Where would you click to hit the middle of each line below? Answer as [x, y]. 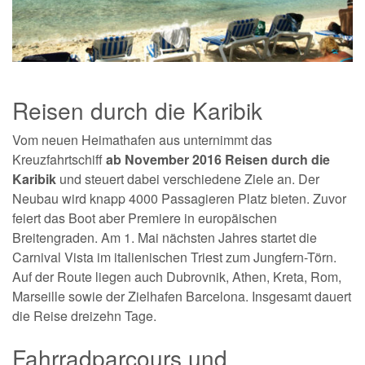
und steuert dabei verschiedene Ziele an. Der [188, 178]
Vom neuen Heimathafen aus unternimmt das [142, 139]
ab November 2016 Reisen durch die [218, 159]
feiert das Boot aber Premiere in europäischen [145, 218]
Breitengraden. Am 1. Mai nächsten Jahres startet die [165, 237]
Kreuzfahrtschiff [59, 159]
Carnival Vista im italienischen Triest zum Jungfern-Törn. [174, 257]
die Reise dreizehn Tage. [84, 315]
